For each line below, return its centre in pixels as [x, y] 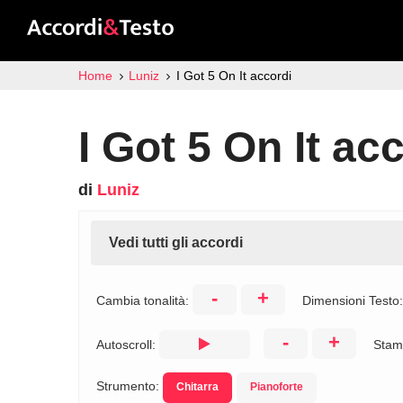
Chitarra [197, 387]
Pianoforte [277, 387]
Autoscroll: [128, 345]
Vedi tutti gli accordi [176, 242]
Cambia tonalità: [144, 300]
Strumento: [130, 386]
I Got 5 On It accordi [233, 76]
